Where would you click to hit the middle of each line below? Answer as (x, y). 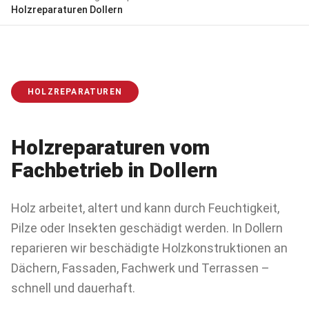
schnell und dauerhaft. (73, 288)
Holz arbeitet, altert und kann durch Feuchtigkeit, (145, 208)
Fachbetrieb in (80, 170)
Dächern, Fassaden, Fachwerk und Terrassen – (140, 268)
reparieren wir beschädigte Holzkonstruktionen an (149, 248)
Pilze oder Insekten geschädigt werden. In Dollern (147, 228)
